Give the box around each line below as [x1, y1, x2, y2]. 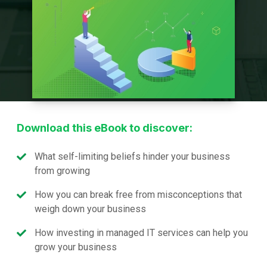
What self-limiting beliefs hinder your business [35, 151, 230, 163]
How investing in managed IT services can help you [35, 227, 248, 239]
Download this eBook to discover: [17, 122, 193, 135]
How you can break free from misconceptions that [35, 189, 242, 201]
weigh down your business [35, 203, 146, 215]
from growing [35, 165, 90, 177]
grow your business [35, 241, 117, 253]
